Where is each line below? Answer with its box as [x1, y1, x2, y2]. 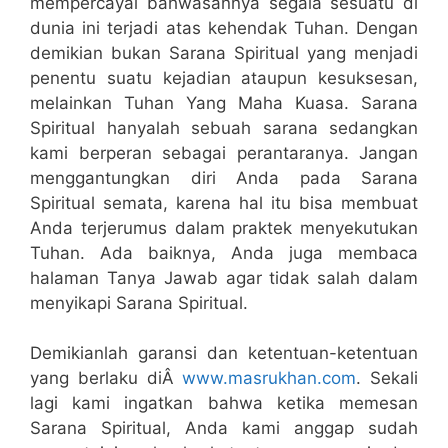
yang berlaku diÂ [30, 368, 183, 388]
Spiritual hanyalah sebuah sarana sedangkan [30, 117, 418, 138]
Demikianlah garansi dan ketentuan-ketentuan [30, 343, 418, 363]
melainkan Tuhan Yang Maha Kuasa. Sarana [30, 92, 418, 113]
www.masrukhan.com [182, 368, 357, 388]
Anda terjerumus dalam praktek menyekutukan [30, 217, 418, 238]
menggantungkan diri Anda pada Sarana [30, 167, 418, 188]
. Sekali [356, 368, 418, 388]
